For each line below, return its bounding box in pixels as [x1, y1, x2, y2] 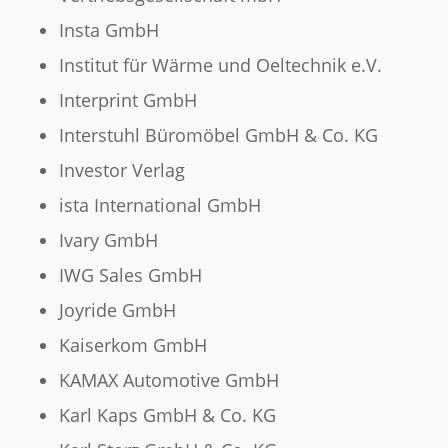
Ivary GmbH [58, 228, 158, 253]
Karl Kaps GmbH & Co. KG [58, 403, 276, 428]
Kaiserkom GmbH [58, 333, 207, 358]
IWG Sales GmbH [58, 263, 202, 288]
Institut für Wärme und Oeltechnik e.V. [58, 53, 382, 78]
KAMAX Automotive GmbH [58, 368, 279, 393]
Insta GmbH [58, 18, 159, 43]
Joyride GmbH [58, 298, 176, 323]
